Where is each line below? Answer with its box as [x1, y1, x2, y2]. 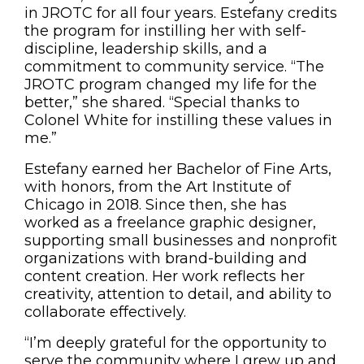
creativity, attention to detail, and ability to [24, 285, 331, 303]
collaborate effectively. [24, 303, 186, 321]
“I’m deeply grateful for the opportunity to [24, 334, 327, 352]
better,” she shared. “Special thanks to [24, 93, 300, 111]
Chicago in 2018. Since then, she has [24, 196, 287, 214]
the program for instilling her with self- [24, 22, 306, 40]
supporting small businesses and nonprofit [24, 232, 337, 249]
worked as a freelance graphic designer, [24, 214, 316, 232]
